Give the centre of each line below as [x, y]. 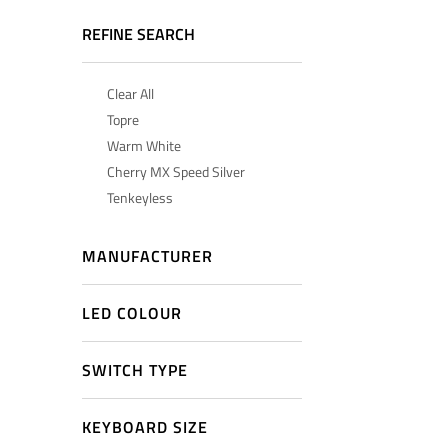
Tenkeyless [140, 197]
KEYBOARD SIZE [145, 427]
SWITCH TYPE [135, 370]
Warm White [144, 145]
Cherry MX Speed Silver [176, 171]
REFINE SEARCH [138, 34]
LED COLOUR [132, 313]
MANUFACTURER [147, 256]
